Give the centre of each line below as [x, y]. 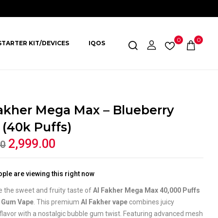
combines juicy [151, 202]
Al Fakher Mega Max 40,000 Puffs [147, 190]
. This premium [57, 202]
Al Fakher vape [104, 202]
